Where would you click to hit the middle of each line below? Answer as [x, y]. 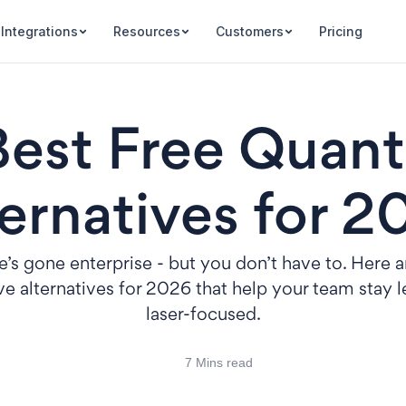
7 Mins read [219, 362]
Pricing [340, 31]
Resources [146, 31]
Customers [249, 31]
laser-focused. [203, 315]
